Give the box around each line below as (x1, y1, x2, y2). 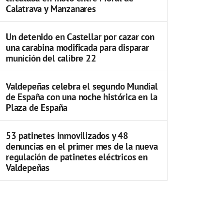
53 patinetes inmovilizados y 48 (6, 129, 129, 141)
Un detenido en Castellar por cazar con (6, 31, 155, 43)
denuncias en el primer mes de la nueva (6, 140, 158, 152)
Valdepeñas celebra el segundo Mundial (6, 80, 158, 92)
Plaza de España (6, 101, 68, 113)
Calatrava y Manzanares (6, 2, 96, 15)
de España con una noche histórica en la (6, 91, 157, 103)
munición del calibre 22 (6, 52, 96, 64)
